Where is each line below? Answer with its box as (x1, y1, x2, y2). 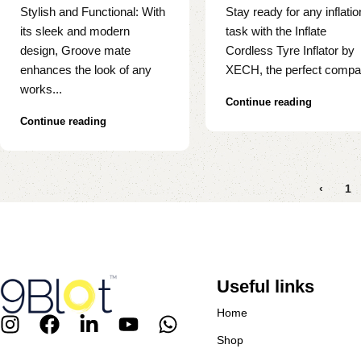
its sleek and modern (20, 24, 130, 39)
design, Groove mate (20, 44, 131, 58)
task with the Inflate (226, 24, 327, 39)
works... (20, 82, 62, 97)
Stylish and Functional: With (20, 5, 165, 19)
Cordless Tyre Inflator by (226, 44, 355, 58)
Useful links (216, 276, 314, 297)
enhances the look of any (20, 63, 151, 77)
